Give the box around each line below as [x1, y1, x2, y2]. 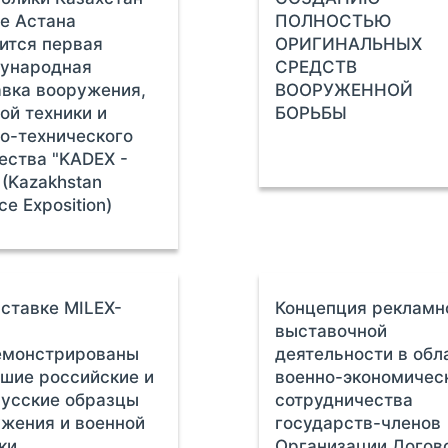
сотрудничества [275, 390, 414, 410]
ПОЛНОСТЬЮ [275, 11, 392, 31]
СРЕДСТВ [275, 57, 358, 77]
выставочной [275, 321, 388, 341]
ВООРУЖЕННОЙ [275, 80, 414, 100]
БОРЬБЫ [275, 103, 348, 123]
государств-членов [275, 413, 442, 433]
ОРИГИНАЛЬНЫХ [275, 34, 423, 54]
